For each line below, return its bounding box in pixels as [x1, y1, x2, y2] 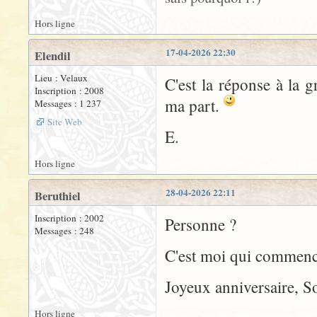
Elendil [35, 47, 71, 64]
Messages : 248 [35, 224, 94, 237]
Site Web [47, 115, 82, 128]
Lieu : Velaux [35, 71, 88, 84]
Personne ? [165, 213, 236, 235]
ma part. [165, 94, 224, 116]
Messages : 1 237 [35, 96, 101, 110]
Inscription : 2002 [35, 211, 104, 224]
